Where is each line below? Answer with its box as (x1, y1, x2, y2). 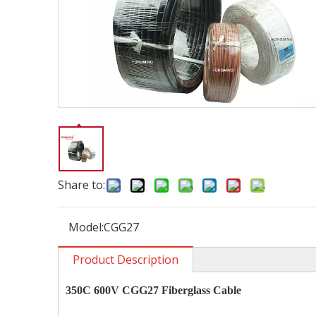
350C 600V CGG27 (66, 284, 162, 296)
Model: (68, 219, 104, 235)
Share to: (58, 177, 105, 193)
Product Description (73, 252, 178, 267)
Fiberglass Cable (162, 284, 241, 296)
